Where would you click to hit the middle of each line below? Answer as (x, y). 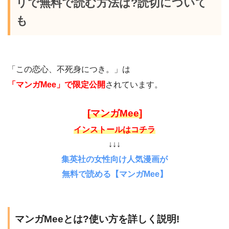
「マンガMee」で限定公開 (56, 85)
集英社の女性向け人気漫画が (114, 159)
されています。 (134, 85)
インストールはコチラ (114, 130)
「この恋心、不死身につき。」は (69, 70)
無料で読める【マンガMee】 (114, 174)
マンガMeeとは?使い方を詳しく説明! (97, 219)
